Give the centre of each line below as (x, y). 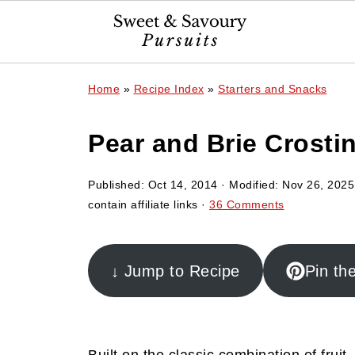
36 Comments (247, 204)
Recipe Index (169, 89)
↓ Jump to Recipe (175, 271)
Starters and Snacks (273, 89)
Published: (118, 185)
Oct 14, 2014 (183, 185)
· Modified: (250, 185)
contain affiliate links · (149, 204)
